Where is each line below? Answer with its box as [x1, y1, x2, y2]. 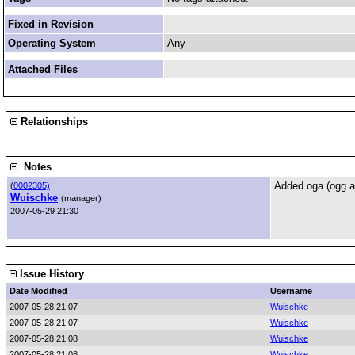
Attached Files [8, 63, 78, 75]
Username [270, 286, 312, 296]
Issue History [17, 268, 84, 280]
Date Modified [10, 286, 67, 296]
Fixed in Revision [8, 18, 94, 30]
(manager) [61, 193, 101, 203]
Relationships [17, 116, 88, 128]
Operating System [8, 37, 96, 49]
